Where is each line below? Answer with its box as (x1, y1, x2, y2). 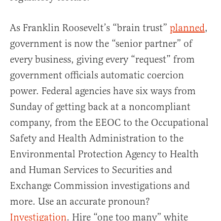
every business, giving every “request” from (10, 53, 195, 66)
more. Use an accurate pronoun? (10, 195, 150, 208)
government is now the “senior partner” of (10, 37, 192, 50)
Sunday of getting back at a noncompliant (10, 101, 190, 113)
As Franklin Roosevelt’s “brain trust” (10, 22, 170, 34)
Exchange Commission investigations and (10, 180, 190, 192)
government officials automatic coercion (10, 69, 184, 81)
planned (170, 22, 205, 34)
